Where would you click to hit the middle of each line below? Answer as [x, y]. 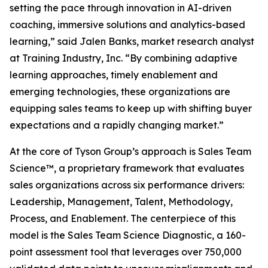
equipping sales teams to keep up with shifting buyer [131, 108]
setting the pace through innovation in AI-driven [121, 8]
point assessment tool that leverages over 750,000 [126, 252]
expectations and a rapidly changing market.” [117, 125]
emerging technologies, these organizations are [120, 92]
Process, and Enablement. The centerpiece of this [123, 218]
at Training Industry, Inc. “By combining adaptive [124, 58]
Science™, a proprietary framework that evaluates [127, 168]
